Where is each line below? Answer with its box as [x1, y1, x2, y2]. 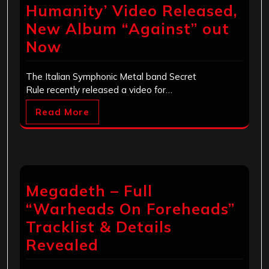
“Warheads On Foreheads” [26, 199, 235, 219]
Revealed [26, 235, 98, 255]
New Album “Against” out [26, 19, 229, 38]
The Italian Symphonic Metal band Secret [26, 71, 196, 83]
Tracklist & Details [26, 217, 172, 237]
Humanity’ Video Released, [26, 1, 238, 20]
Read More [35, 106, 89, 118]
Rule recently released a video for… [26, 84, 172, 96]
